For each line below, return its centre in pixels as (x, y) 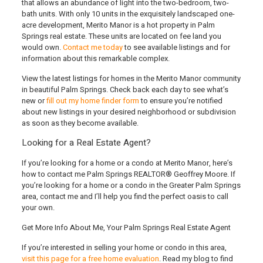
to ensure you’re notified (181, 101)
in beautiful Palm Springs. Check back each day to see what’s (125, 90)
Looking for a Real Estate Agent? (86, 143)
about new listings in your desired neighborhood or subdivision (129, 112)
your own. (39, 208)
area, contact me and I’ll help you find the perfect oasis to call (125, 196)
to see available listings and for (176, 47)
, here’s (220, 163)
